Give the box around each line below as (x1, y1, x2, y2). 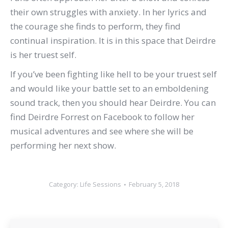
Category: (49, 180, 80, 189)
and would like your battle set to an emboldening (10, 82, 209, 95)
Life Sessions (80, 180, 121, 189)
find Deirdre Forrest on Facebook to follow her (10, 111, 194, 123)
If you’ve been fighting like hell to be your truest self (10, 68, 217, 80)
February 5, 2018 (129, 180, 179, 189)
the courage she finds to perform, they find (10, 20, 181, 33)
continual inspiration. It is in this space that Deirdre (10, 35, 216, 47)
